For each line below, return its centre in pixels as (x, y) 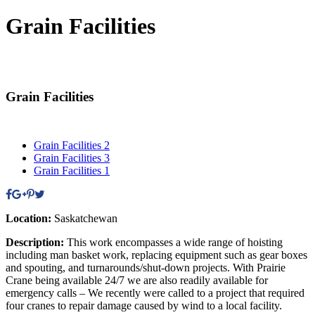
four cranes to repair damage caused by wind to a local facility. (144, 306)
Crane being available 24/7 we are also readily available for (137, 281)
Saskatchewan (86, 219)
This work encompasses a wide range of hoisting (175, 243)
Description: (36, 243)
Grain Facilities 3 (72, 158)
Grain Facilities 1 (72, 171)
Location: (30, 219)
